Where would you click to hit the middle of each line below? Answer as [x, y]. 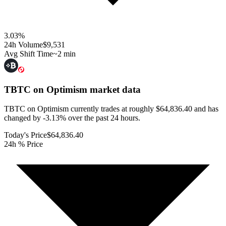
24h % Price [23, 144]
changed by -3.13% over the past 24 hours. [72, 118]
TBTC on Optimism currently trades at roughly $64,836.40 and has [111, 109]
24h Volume [23, 44]
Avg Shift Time [29, 53]
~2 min [64, 53]
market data [114, 89]
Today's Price [25, 135]
